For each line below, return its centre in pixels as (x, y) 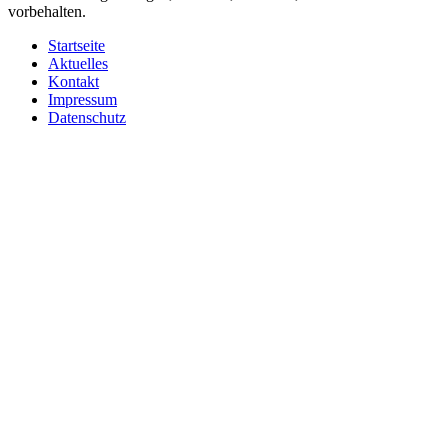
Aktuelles (78, 64)
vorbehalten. (47, 12)
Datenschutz (87, 118)
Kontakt (73, 82)
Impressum (82, 100)
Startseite (76, 46)
